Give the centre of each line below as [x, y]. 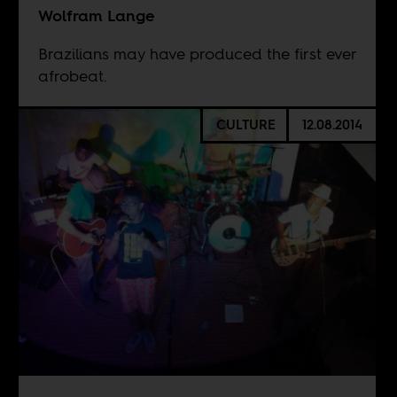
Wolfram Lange [96, 16]
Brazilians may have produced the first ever [197, 54]
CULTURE [245, 125]
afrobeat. [72, 76]
